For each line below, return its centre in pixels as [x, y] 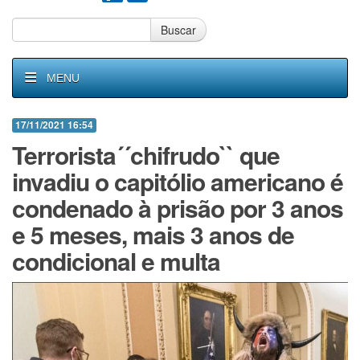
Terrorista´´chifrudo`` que [146, 155]
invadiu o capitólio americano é [178, 181]
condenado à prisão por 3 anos [178, 208]
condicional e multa [116, 261]
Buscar [178, 30]
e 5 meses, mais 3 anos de [153, 234]
